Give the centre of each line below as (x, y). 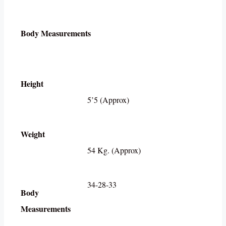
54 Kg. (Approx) (114, 150)
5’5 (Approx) (108, 99)
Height (32, 83)
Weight (33, 134)
